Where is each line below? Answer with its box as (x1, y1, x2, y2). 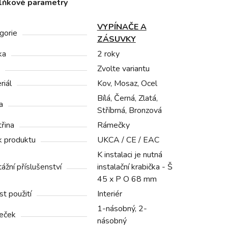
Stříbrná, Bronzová (97, 105, 162, 117)
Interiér (97, 188, 122, 200)
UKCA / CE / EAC (97, 134, 159, 146)
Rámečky (97, 120, 130, 131)
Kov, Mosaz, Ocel (97, 78, 157, 90)
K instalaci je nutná (97, 149, 162, 161)
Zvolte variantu (97, 63, 150, 75)
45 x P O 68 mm (97, 174, 157, 185)
